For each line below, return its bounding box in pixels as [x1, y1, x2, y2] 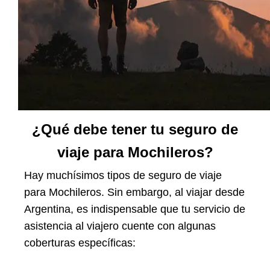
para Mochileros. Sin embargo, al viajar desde [24, 186, 245, 198]
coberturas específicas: [24, 236, 136, 249]
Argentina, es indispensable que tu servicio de [24, 202, 245, 215]
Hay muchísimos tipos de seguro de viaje [24, 169, 222, 181]
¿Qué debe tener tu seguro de [32, 121, 238, 137]
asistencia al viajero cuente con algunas [24, 219, 216, 232]
